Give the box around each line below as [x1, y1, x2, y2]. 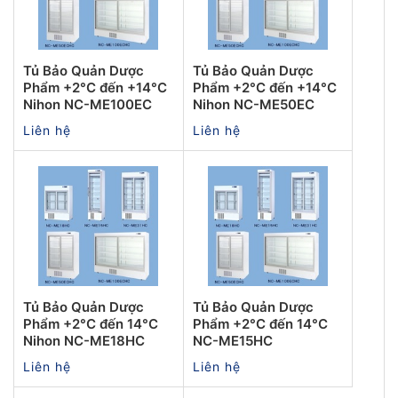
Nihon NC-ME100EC [23, 95, 152, 113]
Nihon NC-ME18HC [23, 331, 145, 349]
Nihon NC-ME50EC [192, 95, 314, 113]
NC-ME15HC [192, 331, 273, 349]
